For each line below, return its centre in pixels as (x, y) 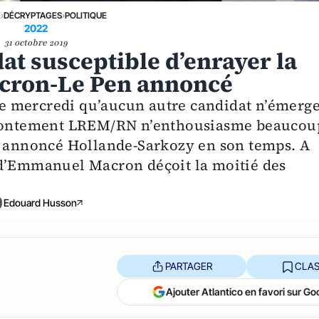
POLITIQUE (86, 15)
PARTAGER (188, 266)
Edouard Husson (40, 203)
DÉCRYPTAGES (33, 15)
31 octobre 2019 (36, 42)
